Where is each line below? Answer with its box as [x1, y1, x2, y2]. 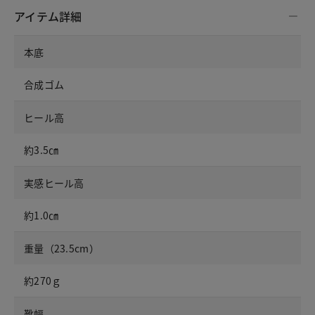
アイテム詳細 [14, 8, 82, 25]
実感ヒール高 [24, 176, 84, 191]
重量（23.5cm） [24, 241, 99, 256]
